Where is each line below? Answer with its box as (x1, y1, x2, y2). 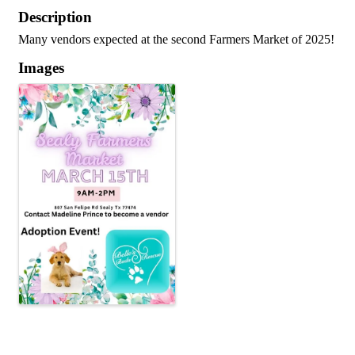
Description (18, 9, 92, 25)
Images (18, 59, 64, 76)
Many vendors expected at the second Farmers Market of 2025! (18, 32, 334, 46)
